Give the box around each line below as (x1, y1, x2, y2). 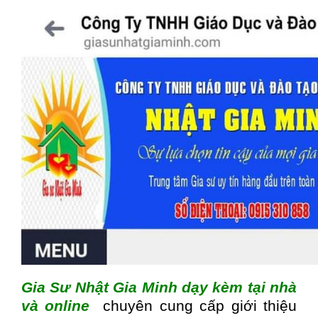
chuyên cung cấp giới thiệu (89, 297, 297, 314)
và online (21, 297, 90, 314)
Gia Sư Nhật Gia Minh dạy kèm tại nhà (21, 279, 297, 296)
